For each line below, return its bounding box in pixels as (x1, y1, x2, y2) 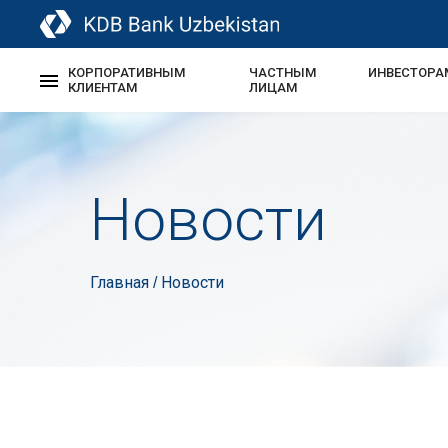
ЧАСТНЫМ (248, 65, 316, 80)
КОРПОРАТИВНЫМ (68, 65, 185, 80)
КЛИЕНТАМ (68, 80, 137, 95)
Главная (90, 273, 153, 292)
